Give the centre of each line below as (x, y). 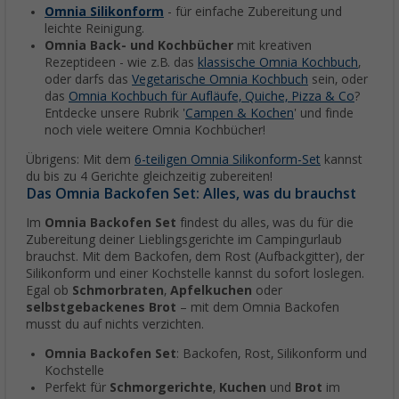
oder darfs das (88, 80)
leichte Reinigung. (94, 29)
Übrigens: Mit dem (80, 160)
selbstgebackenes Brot (101, 308)
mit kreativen (273, 46)
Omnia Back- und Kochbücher (139, 46)
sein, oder (338, 80)
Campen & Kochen (240, 114)
